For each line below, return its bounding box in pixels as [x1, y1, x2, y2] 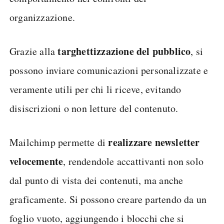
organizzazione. [9, 10, 75, 24]
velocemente [9, 153, 63, 168]
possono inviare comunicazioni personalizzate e [9, 63, 208, 77]
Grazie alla [9, 44, 58, 58]
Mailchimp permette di [9, 135, 108, 149]
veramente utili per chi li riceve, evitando [9, 82, 181, 96]
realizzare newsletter [108, 134, 200, 149]
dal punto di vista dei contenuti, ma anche [9, 173, 183, 187]
